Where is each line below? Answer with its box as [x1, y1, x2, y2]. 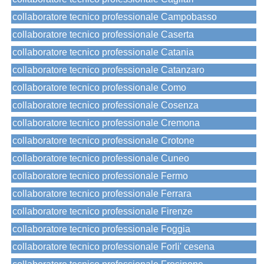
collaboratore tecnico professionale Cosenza [12, 100, 199, 111]
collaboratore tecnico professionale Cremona [12, 118, 200, 128]
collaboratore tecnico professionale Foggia [12, 224, 190, 235]
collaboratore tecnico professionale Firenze [12, 206, 193, 217]
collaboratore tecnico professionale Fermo [12, 171, 188, 181]
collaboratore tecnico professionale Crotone [12, 136, 194, 146]
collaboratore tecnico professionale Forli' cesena [12, 242, 214, 252]
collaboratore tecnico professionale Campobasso [12, 12, 217, 22]
